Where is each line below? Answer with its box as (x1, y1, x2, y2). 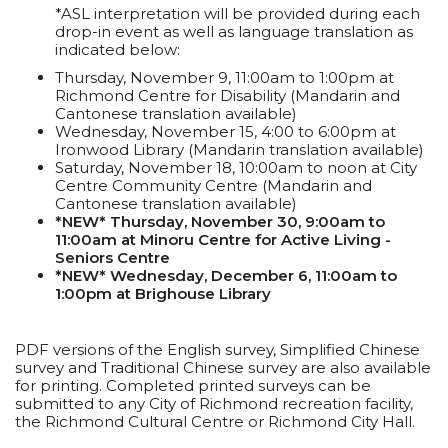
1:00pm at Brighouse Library (55, 283, 271, 303)
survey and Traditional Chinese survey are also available (15, 357, 431, 377)
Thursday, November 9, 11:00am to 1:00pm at (55, 67, 394, 87)
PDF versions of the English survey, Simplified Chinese (15, 339, 420, 359)
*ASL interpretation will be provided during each (55, 3, 420, 23)
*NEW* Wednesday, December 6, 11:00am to (55, 265, 397, 285)
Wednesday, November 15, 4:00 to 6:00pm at (55, 121, 396, 141)
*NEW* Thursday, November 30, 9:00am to (55, 211, 385, 231)
